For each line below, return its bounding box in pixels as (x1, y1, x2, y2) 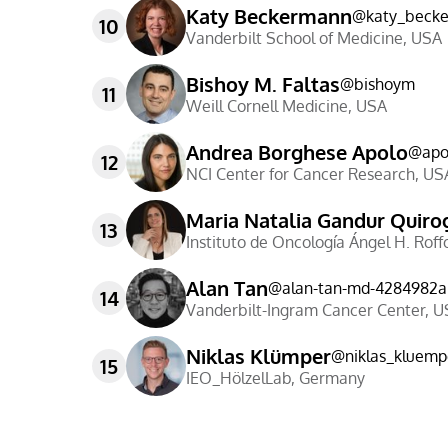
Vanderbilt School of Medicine (186, 28, 403, 48)
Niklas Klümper (186, 343, 331, 369)
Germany (299, 368, 365, 388)
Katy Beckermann (186, 3, 352, 29)
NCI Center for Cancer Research (186, 164, 415, 184)
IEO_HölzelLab (186, 368, 291, 388)
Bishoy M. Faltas (186, 71, 340, 97)
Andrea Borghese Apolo (186, 139, 408, 165)
